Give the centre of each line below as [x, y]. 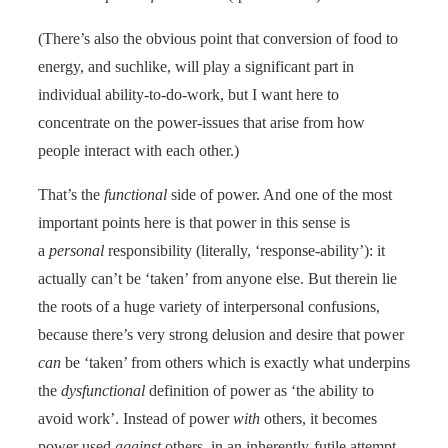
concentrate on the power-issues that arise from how [201, 122]
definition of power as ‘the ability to [259, 390]
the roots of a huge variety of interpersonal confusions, [209, 306]
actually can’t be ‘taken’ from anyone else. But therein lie [217, 278]
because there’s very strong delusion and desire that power [221, 334]
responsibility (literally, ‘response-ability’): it [244, 250]
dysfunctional [103, 390]
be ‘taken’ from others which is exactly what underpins [235, 362]
